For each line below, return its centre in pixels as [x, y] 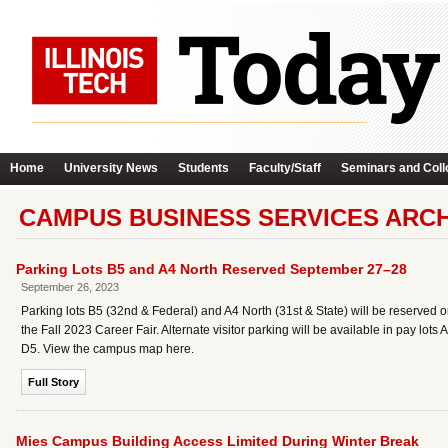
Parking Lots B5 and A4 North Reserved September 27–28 [211, 269]
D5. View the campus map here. [107, 349]
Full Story [53, 382]
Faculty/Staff [285, 168]
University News [111, 168]
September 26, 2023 [70, 287]
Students [203, 168]
